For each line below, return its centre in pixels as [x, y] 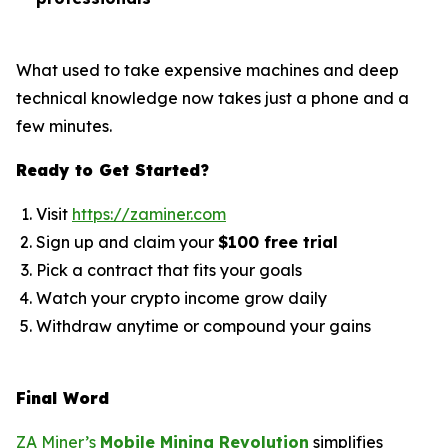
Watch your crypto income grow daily [181, 298]
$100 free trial [278, 242]
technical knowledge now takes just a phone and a [212, 98]
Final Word [62, 398]
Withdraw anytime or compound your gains [203, 326]
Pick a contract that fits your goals [169, 270]
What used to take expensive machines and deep [207, 70]
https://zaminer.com [149, 214]
